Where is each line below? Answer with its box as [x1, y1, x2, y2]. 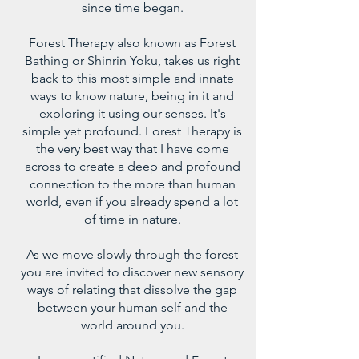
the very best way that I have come [35, 141, 229, 156]
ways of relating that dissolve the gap [27, 282, 237, 297]
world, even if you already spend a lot [26, 194, 238, 209]
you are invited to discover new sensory [21, 264, 244, 280]
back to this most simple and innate [30, 71, 234, 86]
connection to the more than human [29, 176, 236, 192]
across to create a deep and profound [24, 159, 240, 174]
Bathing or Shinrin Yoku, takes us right [25, 53, 240, 68]
